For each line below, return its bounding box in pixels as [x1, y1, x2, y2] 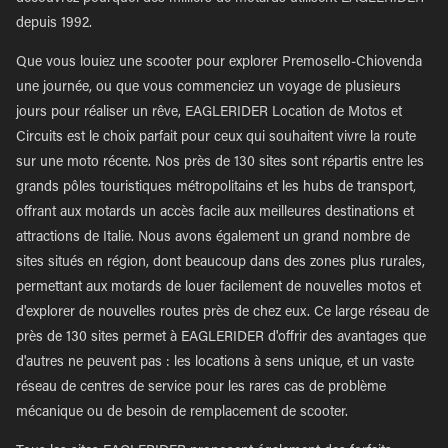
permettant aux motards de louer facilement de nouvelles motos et [16, 281, 421, 295]
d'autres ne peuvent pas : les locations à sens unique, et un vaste [16, 356, 414, 370]
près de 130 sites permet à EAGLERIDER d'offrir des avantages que [16, 331, 426, 345]
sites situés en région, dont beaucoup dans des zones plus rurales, [16, 256, 425, 270]
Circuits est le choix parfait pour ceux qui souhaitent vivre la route [16, 131, 416, 145]
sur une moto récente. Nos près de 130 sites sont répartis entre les [16, 156, 424, 170]
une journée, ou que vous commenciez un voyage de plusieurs [16, 81, 401, 95]
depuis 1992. [16, 17, 92, 31]
